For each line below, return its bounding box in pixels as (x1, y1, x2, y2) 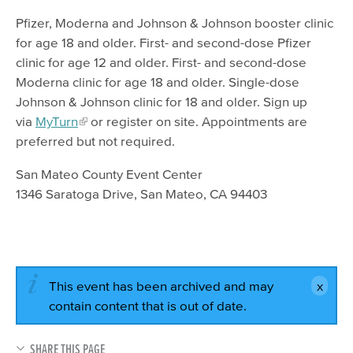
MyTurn (35, 113, 78, 129)
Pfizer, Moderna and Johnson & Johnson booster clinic (16, 15, 333, 31)
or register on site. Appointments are (87, 113, 307, 129)
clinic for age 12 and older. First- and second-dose (16, 54, 307, 70)
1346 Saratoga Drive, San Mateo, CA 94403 (16, 186, 267, 202)
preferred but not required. (16, 133, 175, 149)
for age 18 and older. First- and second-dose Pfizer (16, 35, 311, 50)
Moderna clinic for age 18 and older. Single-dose (16, 74, 299, 90)
